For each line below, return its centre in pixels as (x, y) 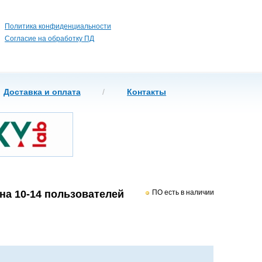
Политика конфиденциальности (58, 26)
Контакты (147, 92)
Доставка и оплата (42, 92)
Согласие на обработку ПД (49, 39)
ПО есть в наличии (182, 192)
